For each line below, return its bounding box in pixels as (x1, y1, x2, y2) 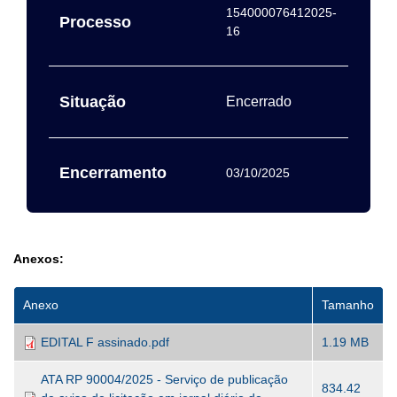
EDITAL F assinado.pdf (41, 335, 169, 349)
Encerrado (226, 94, 292, 109)
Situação (59, 93, 126, 111)
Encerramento (59, 164, 167, 182)
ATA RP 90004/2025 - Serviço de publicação (41, 372, 288, 386)
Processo (59, 13, 131, 31)
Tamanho (322, 298, 374, 312)
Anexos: (13, 252, 64, 266)
